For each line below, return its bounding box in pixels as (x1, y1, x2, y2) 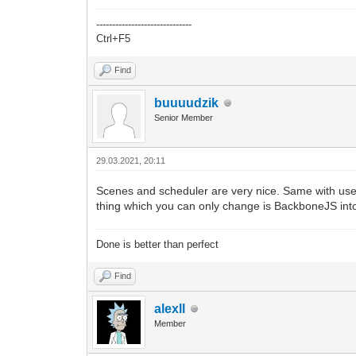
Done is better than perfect (96, 238, 219, 251)
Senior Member (154, 113, 214, 123)
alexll (154, 302, 186, 316)
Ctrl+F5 (96, 33, 131, 45)
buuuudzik (154, 96, 219, 110)
